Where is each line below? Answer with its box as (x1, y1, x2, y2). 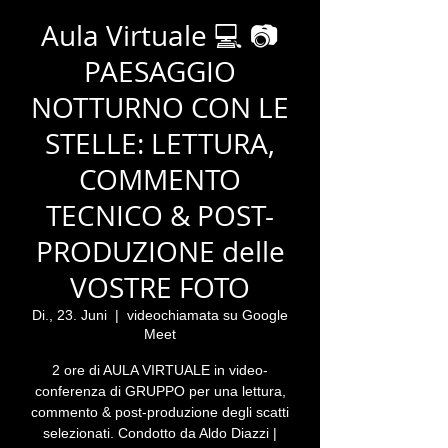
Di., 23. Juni (32, 307, 107, 323)
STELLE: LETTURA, (45, 125, 275, 162)
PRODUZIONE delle (35, 233, 285, 270)
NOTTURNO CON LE (31, 89, 289, 126)
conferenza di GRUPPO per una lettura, (34, 383, 286, 399)
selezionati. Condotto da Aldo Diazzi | (43, 425, 277, 441)
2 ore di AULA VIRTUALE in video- (52, 362, 268, 378)
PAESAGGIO (84, 53, 236, 90)
